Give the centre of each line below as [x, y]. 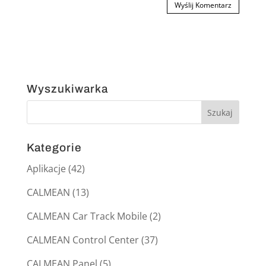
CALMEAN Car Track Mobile [87, 216]
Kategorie [54, 148]
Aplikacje [46, 169]
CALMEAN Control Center [83, 240]
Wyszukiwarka [67, 89]
